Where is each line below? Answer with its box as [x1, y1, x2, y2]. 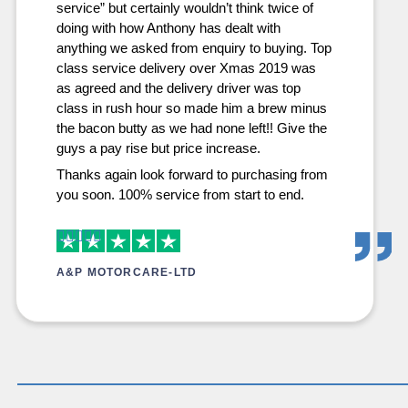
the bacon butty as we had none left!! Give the [56, 120, 327, 136]
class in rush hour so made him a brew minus [56, 100, 327, 116]
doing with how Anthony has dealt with [56, 20, 280, 36]
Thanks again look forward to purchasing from [56, 167, 328, 182]
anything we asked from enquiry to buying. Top [56, 40, 331, 56]
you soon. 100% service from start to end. [56, 187, 304, 202]
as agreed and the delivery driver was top [56, 80, 301, 96]
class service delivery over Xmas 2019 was [56, 60, 316, 76]
